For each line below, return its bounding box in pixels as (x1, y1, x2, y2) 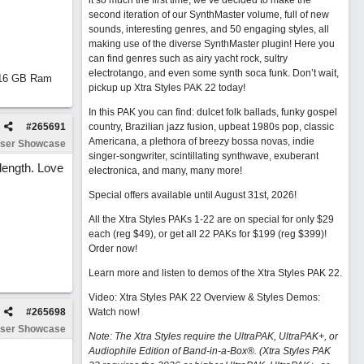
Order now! (88, 243, 137, 254)
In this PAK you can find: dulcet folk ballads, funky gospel (88, 106, 337, 118)
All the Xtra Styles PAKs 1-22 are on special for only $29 (88, 214, 334, 225)
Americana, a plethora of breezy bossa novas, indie (88, 136, 314, 147)
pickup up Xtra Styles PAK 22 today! (88, 82, 245, 93)
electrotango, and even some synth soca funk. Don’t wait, (88, 67, 339, 79)
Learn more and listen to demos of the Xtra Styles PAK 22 (88, 267, 340, 279)
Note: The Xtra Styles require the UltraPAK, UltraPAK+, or (88, 331, 338, 342)
